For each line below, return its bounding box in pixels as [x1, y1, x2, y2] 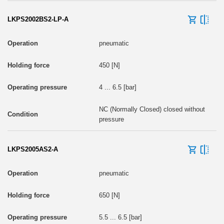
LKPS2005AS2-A [7, 145, 58, 153]
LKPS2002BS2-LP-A [7, 15, 68, 23]
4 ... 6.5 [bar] [98, 83, 136, 91]
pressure [98, 115, 124, 123]
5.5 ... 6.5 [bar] [98, 213, 142, 221]
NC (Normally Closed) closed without [98, 105, 205, 113]
